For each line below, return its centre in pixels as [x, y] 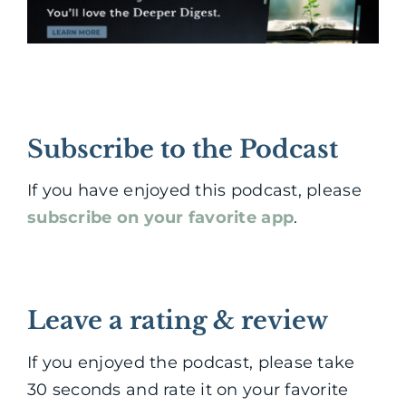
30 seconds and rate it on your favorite [188, 389]
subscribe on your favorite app [161, 218]
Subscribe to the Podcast [183, 149]
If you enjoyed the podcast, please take [191, 362]
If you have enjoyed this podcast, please [194, 191]
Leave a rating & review [178, 321]
